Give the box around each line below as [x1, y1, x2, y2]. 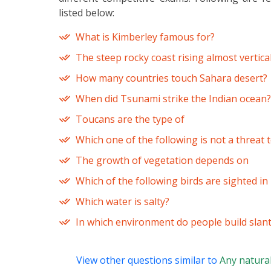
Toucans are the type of [76, 113, 184, 126]
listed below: [59, 6, 114, 20]
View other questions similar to [76, 253, 220, 267]
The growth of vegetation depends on [76, 154, 249, 168]
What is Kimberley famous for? [76, 30, 215, 44]
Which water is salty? [76, 195, 169, 209]
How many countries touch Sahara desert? [76, 71, 267, 85]
